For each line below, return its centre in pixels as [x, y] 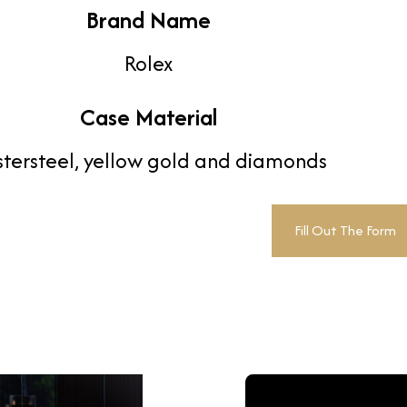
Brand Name [148, 20]
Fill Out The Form [345, 230]
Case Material [148, 117]
